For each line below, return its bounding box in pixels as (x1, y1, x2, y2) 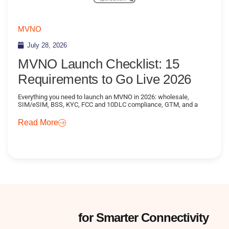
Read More (18, 118, 58, 127)
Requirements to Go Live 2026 (18, 71, 191, 87)
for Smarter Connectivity (75, 210, 209, 224)
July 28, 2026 (27, 41, 67, 49)
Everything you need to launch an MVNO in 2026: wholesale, (18, 93, 189, 101)
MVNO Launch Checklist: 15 (18, 56, 179, 72)
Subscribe (20, 210, 75, 224)
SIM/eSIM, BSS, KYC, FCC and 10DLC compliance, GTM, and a (18, 100, 198, 108)
